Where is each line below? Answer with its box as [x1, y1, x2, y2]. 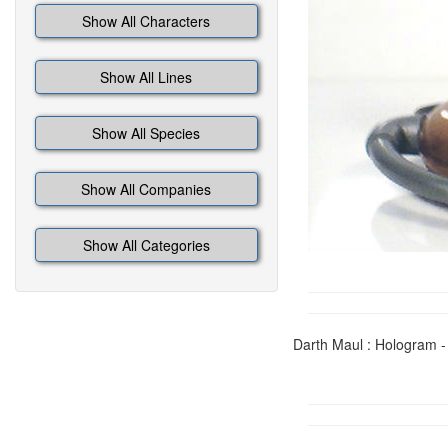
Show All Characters [82, 11, 211, 31]
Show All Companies [81, 179, 212, 199]
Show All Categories [82, 235, 210, 255]
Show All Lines [100, 67, 193, 87]
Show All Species [92, 123, 201, 143]
